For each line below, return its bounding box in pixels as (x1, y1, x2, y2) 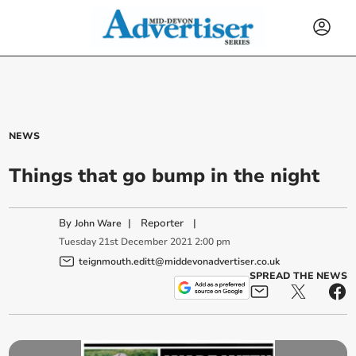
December (121, 235, 168, 249)
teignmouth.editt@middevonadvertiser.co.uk (79, 254, 281, 268)
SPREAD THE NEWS (249, 269, 347, 282)
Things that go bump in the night (9, 163, 320, 188)
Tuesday (59, 235, 97, 249)
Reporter (141, 216, 184, 230)
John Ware (75, 217, 122, 230)
